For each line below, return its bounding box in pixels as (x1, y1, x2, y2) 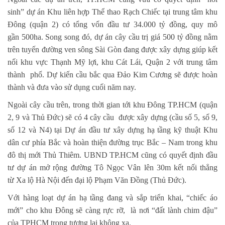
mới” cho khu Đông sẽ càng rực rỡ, (8, 205, 128, 214)
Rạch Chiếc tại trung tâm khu (123, 7, 218, 16)
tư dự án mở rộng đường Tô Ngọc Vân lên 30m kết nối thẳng (8, 163, 217, 172)
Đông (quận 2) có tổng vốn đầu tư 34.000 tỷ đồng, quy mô (8, 20, 217, 29)
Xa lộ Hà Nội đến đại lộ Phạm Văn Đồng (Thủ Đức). (16, 175, 186, 184)
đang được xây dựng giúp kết (123, 45, 217, 54)
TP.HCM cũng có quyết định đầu (109, 150, 218, 159)
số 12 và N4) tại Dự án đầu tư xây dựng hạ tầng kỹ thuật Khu (8, 125, 217, 134)
